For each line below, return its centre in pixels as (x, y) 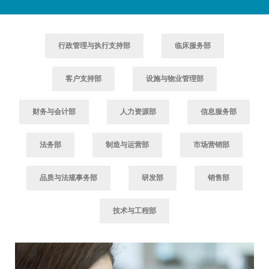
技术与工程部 (134, 211)
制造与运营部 (127, 145)
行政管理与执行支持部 (94, 46)
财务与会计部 (54, 112)
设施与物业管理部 (175, 79)
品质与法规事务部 (68, 178)
